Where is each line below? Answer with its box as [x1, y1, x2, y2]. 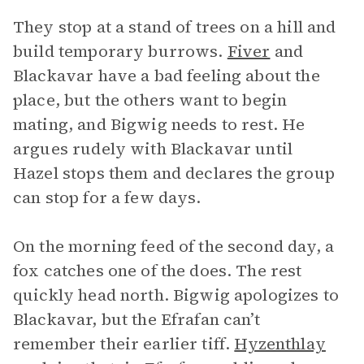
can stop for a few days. [13, 186, 201, 209]
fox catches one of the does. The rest [13, 259, 302, 282]
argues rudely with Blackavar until [13, 137, 293, 160]
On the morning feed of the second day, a [13, 235, 334, 258]
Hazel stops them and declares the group [13, 162, 335, 184]
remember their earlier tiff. [13, 332, 235, 355]
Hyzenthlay [234, 332, 326, 355]
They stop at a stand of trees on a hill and [13, 15, 336, 38]
